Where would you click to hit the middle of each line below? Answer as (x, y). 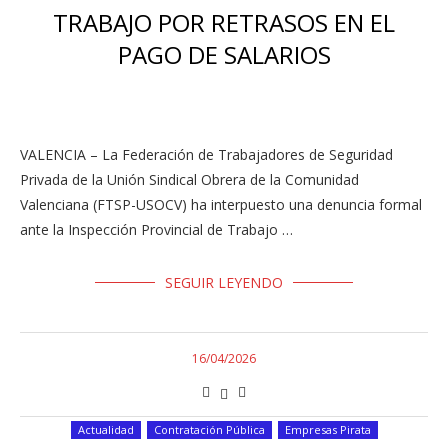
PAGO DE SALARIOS (224, 54)
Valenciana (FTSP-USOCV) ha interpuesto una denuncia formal (221, 204)
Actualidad (105, 429)
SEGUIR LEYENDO (224, 282)
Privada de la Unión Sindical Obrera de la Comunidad (189, 179)
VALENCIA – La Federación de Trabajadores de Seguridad (206, 154)
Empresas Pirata (327, 429)
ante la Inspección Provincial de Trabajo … (156, 229)
